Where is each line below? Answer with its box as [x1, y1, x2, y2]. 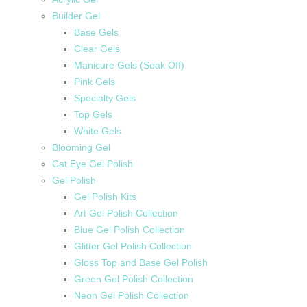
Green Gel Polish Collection [74, 273, 193, 285]
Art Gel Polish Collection [74, 208, 178, 219]
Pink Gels [74, 76, 115, 88]
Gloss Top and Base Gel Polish [74, 257, 208, 269]
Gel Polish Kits [74, 191, 136, 203]
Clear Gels [74, 43, 120, 55]
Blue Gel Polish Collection [74, 224, 185, 236]
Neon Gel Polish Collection [74, 290, 189, 302]
